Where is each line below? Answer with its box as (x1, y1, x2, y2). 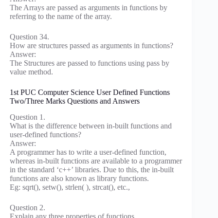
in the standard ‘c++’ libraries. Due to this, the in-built (10, 165, 174, 174)
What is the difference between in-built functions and (10, 122, 172, 130)
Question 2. (10, 203, 45, 212)
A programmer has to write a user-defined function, (10, 148, 166, 157)
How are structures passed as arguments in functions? (10, 41, 173, 50)
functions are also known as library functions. (10, 174, 149, 183)
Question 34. (10, 33, 49, 41)
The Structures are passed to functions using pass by (10, 59, 169, 68)
